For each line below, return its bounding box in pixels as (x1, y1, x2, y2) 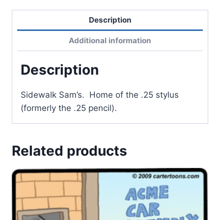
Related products (12, 142, 127, 159)
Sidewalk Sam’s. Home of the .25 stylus (21, 89, 179, 100)
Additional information (69, 35, 151, 45)
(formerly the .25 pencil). (21, 103, 117, 113)
